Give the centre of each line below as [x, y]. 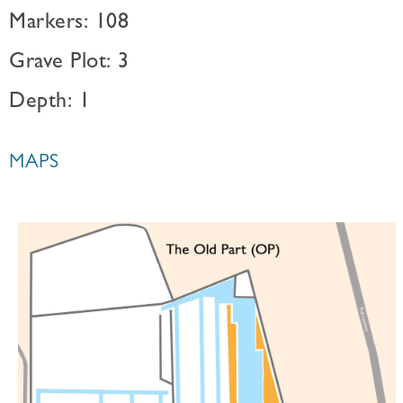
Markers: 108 [69, 24]
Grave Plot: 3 [69, 64]
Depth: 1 [49, 103]
